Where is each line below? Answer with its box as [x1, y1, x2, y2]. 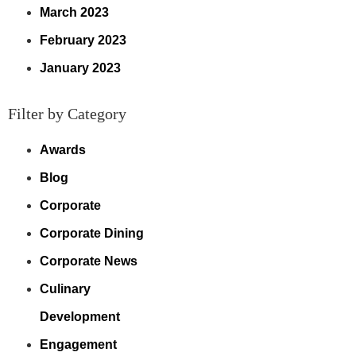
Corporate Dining [40, 226, 144, 240]
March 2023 [40, 6, 109, 19]
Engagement [40, 338, 117, 351]
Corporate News [40, 254, 137, 268]
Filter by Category [8, 105, 126, 122]
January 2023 [40, 61, 121, 75]
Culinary [40, 282, 91, 296]
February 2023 [40, 33, 126, 47]
